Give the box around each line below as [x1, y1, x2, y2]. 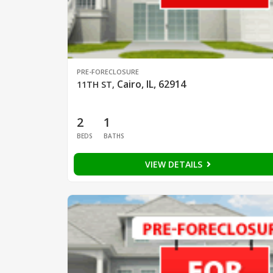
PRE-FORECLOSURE [76, 67, 139, 77]
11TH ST [76, 79, 112, 91]
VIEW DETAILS [144, 158, 205, 171]
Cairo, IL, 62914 [116, 77, 186, 91]
